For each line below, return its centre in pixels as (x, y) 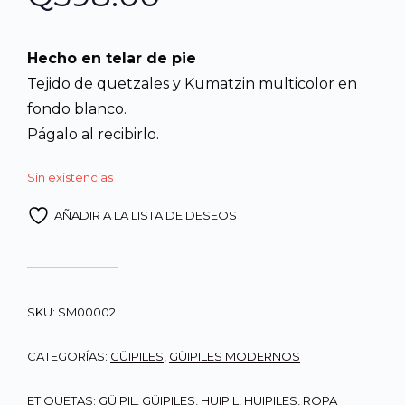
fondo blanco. (77, 109)
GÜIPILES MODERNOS (235, 356)
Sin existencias (70, 178)
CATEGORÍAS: (69, 356)
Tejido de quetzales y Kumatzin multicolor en (192, 84)
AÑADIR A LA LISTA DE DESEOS (146, 215)
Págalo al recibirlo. (93, 135)
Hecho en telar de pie (112, 59)
